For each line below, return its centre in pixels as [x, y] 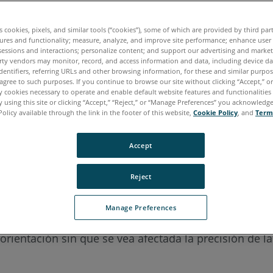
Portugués [73, 49]
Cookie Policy [215, 112]
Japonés [31, 49]
